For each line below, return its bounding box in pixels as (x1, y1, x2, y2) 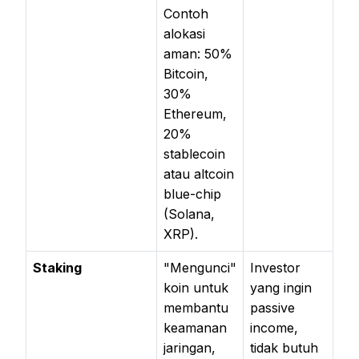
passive (250, 299, 295, 316)
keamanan (163, 319, 227, 336)
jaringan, (163, 339, 216, 356)
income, (250, 319, 298, 336)
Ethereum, (163, 105, 227, 122)
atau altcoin (163, 165, 234, 182)
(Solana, (163, 205, 215, 222)
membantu (163, 299, 228, 316)
